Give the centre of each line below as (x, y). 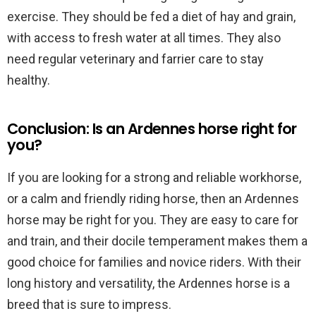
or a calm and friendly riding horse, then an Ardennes (153, 199)
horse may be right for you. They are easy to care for (153, 220)
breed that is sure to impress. (89, 304)
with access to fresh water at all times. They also (144, 38)
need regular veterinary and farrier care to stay (135, 59)
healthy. (29, 80)
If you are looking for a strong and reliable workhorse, (154, 177)
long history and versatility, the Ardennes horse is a (148, 283)
